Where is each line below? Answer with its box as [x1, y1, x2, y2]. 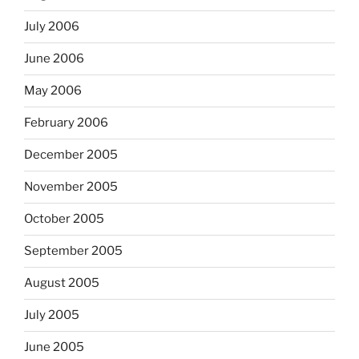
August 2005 [24, 276, 99, 291]
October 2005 [24, 212, 104, 227]
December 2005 [24, 147, 118, 163]
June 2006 [24, 51, 84, 67]
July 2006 [24, 19, 79, 34]
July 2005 [24, 308, 79, 323]
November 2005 [24, 179, 118, 195]
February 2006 [24, 115, 108, 131]
